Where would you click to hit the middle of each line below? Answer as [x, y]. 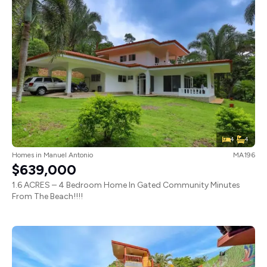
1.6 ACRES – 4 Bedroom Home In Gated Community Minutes [126, 185]
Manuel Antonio [68, 155]
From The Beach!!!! [47, 196]
